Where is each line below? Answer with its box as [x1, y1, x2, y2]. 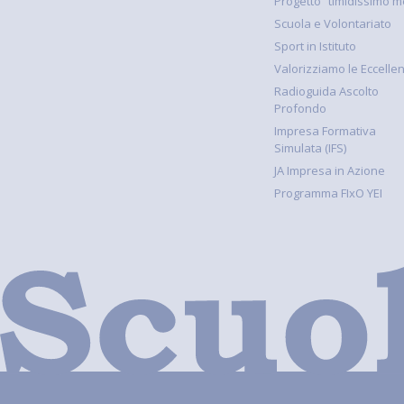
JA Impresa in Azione [274, 161, 385, 179]
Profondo [274, 99, 326, 116]
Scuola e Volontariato [274, 14, 391, 32]
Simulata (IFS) [274, 139, 346, 156]
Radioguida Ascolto [274, 82, 379, 99]
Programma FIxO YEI [274, 184, 382, 201]
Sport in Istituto [274, 37, 356, 54]
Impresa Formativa [274, 122, 376, 139]
